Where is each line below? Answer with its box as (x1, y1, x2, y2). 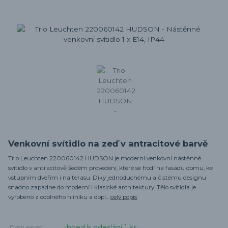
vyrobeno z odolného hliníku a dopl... (8, 193, 110, 201)
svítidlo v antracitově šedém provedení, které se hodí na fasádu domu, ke (8, 164, 213, 172)
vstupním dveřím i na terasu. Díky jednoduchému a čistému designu (8, 174, 206, 181)
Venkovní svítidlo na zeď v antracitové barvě (8, 138, 208, 149)
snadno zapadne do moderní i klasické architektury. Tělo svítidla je (8, 183, 196, 191)
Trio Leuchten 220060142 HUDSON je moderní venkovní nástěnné (8, 154, 201, 162)
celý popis (110, 193, 137, 201)
